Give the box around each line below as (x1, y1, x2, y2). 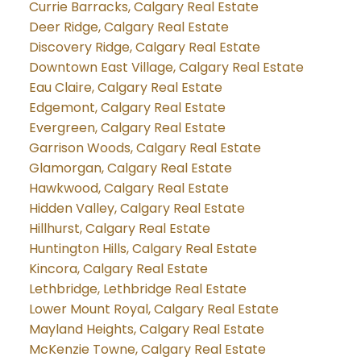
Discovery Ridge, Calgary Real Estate (28, 38, 260, 57)
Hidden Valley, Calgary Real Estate (28, 199, 245, 218)
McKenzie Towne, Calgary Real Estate (28, 340, 266, 359)
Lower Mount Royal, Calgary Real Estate (28, 300, 279, 319)
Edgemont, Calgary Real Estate (28, 98, 226, 118)
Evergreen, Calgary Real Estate (28, 118, 226, 138)
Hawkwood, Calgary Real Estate (28, 179, 229, 198)
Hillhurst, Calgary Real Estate (28, 219, 210, 239)
